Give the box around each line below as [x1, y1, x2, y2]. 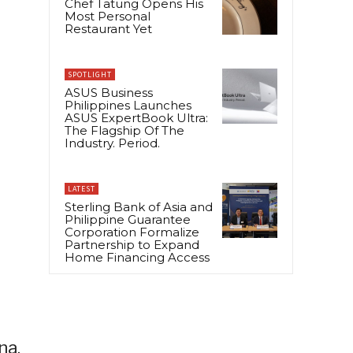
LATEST [68, 183, 95, 194]
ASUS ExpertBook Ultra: [65, 110, 208, 125]
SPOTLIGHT [68, 69, 112, 80]
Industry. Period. [65, 135, 160, 150]
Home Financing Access [65, 249, 210, 265]
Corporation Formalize [65, 224, 199, 240]
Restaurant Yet [65, 20, 152, 36]
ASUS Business [65, 84, 153, 100]
